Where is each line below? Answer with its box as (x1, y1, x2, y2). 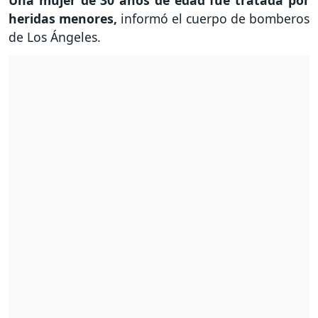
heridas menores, (9, 9, 117, 27)
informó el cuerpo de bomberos (117, 9, 309, 27)
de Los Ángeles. (9, 28, 104, 45)
